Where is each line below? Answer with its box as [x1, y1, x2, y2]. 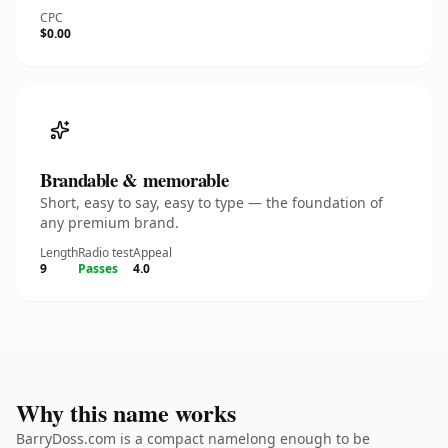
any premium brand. [40, 213, 179, 232]
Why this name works [16, 395, 236, 430]
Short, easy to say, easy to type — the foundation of [40, 193, 383, 212]
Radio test [78, 244, 133, 261]
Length [40, 244, 78, 261]
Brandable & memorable [40, 166, 229, 193]
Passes [78, 260, 118, 277]
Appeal [133, 244, 172, 261]
